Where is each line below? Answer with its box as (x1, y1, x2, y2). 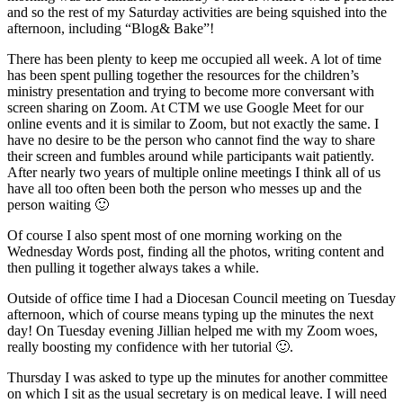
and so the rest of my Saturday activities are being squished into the (7, 4, 387, 20)
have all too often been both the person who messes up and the (7, 180, 362, 196)
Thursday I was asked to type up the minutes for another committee (7, 369, 388, 385)
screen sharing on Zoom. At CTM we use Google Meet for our (7, 99, 363, 115)
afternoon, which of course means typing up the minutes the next (7, 306, 373, 322)
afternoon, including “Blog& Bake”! (7, 20, 214, 36)
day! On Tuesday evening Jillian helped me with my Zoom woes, (7, 322, 378, 338)
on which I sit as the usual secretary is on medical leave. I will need (7, 385, 387, 401)
